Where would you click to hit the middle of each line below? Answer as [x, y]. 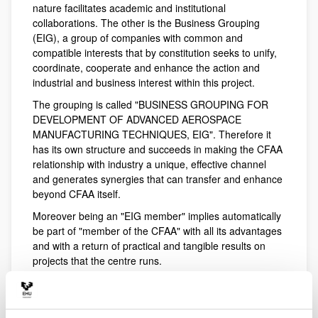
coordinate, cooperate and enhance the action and [146, 67]
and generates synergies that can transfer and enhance [158, 179]
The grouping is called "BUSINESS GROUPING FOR [150, 104]
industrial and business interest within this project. [144, 82]
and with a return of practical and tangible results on [149, 246]
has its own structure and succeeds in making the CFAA [158, 149]
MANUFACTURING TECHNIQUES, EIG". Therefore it [152, 134]
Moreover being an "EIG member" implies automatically [157, 216]
